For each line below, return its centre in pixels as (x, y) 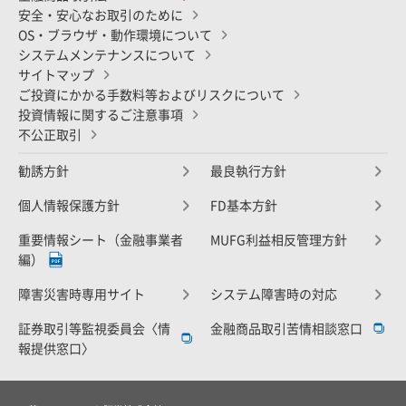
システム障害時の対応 (274, 294)
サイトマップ (56, 75)
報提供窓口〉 (56, 348)
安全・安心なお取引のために (101, 15)
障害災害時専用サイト (82, 294)
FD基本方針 (244, 205)
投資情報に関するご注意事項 (101, 115)
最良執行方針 (248, 171)
